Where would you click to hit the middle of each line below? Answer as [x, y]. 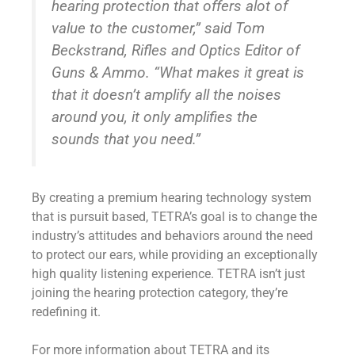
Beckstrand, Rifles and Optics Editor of [176, 50]
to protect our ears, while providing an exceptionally [175, 255]
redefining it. [66, 312]
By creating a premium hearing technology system [172, 198]
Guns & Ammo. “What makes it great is [178, 72]
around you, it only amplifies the [155, 116]
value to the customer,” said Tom [158, 28]
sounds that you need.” [126, 139]
